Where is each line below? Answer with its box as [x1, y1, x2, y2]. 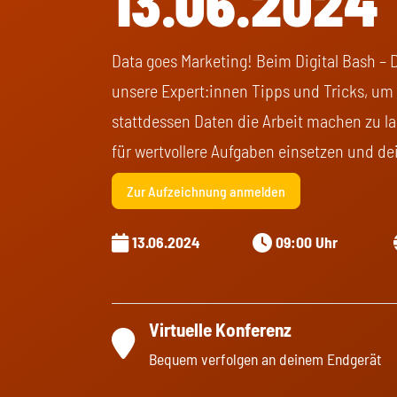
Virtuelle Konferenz [149, 318, 292, 340]
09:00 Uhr [275, 232, 338, 252]
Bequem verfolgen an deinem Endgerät [149, 349, 382, 369]
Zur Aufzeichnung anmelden [127, 183, 285, 199]
